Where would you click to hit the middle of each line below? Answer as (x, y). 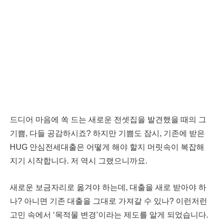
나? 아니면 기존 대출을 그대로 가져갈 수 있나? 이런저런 (109, 201)
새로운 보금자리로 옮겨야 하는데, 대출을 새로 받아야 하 (108, 187)
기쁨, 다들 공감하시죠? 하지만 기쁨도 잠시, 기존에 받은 (107, 133)
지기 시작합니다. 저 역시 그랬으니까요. (79, 161)
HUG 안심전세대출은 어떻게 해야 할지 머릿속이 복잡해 (107, 147)
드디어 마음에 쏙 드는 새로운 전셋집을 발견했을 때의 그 (108, 120)
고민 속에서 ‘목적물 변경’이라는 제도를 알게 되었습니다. (109, 215)
